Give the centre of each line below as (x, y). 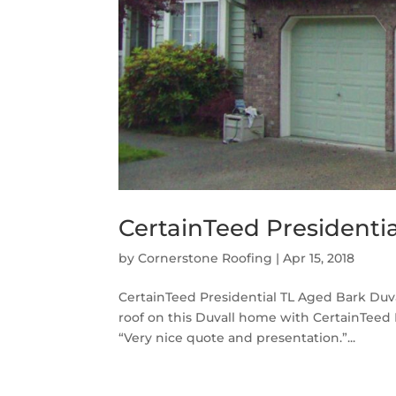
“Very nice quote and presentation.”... (237, 337)
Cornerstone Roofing (206, 258)
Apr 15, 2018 (319, 258)
